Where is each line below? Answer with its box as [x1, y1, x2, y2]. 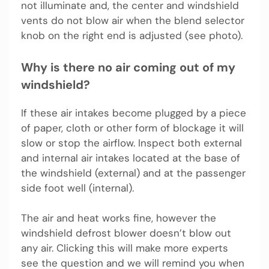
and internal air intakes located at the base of [21, 151, 240, 165]
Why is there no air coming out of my [21, 59, 235, 75]
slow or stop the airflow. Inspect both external [21, 136, 242, 150]
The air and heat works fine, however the [21, 211, 216, 225]
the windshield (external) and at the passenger [21, 166, 246, 180]
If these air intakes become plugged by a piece [21, 106, 246, 119]
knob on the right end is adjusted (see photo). [21, 29, 243, 43]
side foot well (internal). [21, 181, 134, 195]
